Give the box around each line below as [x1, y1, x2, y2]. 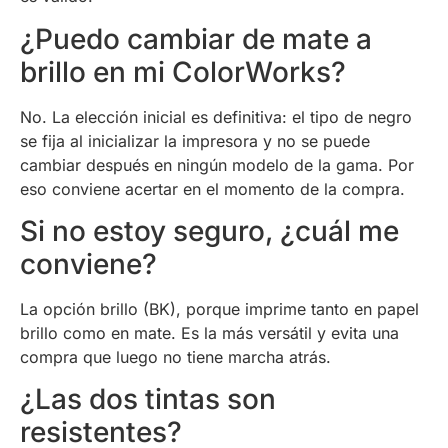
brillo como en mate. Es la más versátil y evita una [20, 323, 399, 343]
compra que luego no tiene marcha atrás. [20, 347, 331, 367]
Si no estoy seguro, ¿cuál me [20, 214, 399, 248]
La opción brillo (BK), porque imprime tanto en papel [20, 299, 419, 319]
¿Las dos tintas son [20, 382, 276, 417]
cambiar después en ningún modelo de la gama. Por [20, 154, 414, 175]
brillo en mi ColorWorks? [20, 54, 346, 89]
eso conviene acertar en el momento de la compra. [20, 178, 405, 199]
